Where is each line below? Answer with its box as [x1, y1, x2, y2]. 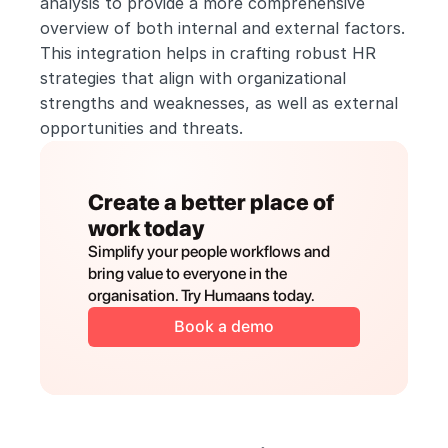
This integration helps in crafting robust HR [40, 43, 376, 63]
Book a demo [174, 317, 274, 336]
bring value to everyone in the [88, 264, 287, 283]
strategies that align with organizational [40, 68, 346, 88]
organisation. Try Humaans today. [88, 286, 315, 305]
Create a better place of [88, 189, 334, 215]
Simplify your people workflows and [88, 242, 330, 261]
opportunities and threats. [40, 118, 243, 138]
